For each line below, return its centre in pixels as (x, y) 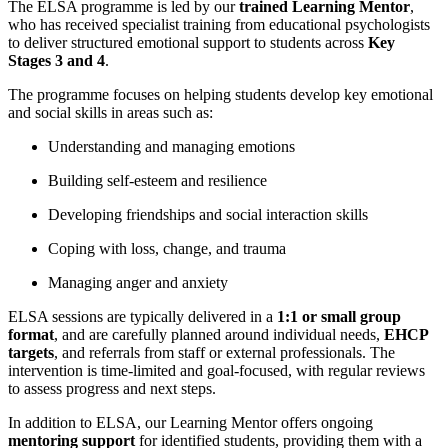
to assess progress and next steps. (112, 388)
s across (341, 42)
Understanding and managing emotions (171, 146)
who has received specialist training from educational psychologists (219, 24)
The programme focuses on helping (121, 94)
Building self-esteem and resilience (157, 180)
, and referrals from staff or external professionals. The (224, 352)
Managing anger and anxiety (138, 282)
